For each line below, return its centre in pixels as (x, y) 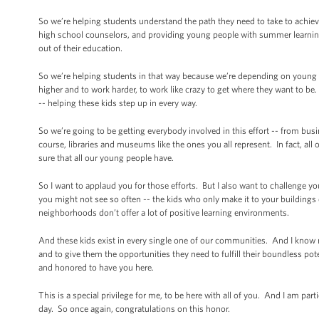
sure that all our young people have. (107, 158)
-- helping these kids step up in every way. (118, 103)
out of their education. (82, 48)
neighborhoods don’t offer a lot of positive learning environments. (167, 213)
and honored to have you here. (97, 267)
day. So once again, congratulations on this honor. (135, 309)
